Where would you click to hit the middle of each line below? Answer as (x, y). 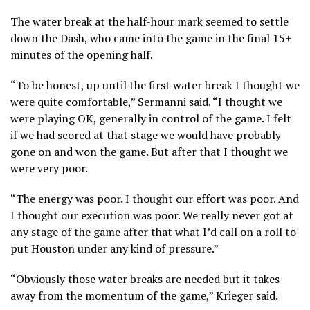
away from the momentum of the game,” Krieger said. (144, 295)
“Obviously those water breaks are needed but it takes (145, 279)
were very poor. (49, 168)
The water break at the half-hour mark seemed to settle (149, 21)
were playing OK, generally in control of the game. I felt (151, 118)
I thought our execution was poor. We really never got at (152, 215)
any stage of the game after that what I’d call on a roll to (153, 231)
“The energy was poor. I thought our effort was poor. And (155, 198)
